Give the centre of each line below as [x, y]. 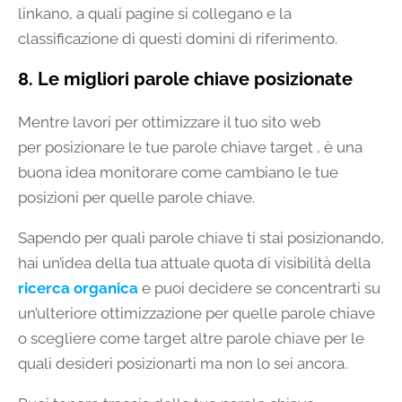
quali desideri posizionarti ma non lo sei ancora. [183, 363]
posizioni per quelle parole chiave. [136, 197]
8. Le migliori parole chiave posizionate [185, 79]
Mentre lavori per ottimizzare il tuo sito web [169, 122]
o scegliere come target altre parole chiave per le [191, 338]
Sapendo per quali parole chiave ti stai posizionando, [201, 237]
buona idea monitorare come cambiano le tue [178, 172]
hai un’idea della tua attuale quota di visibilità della [194, 262]
